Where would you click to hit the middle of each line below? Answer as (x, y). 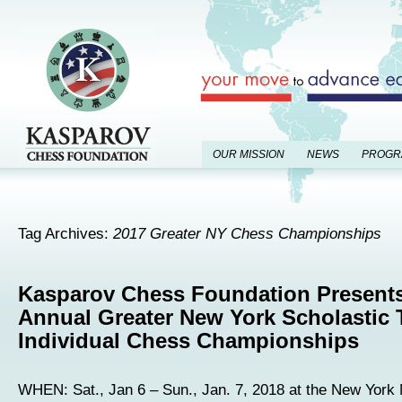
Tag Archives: (66, 233)
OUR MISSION (249, 154)
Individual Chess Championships (188, 341)
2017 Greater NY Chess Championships (247, 233)
